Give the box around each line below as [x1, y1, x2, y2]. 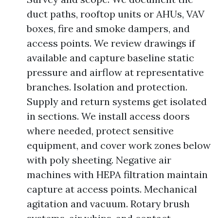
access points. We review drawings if [27, 36, 195, 49]
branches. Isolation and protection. [27, 80, 187, 93]
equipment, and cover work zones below [27, 139, 211, 151]
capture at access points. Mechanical [27, 182, 197, 195]
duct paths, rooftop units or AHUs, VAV [27, 7, 204, 20]
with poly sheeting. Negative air [27, 153, 171, 166]
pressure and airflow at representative [27, 66, 204, 78]
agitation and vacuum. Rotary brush [27, 197, 190, 210]
